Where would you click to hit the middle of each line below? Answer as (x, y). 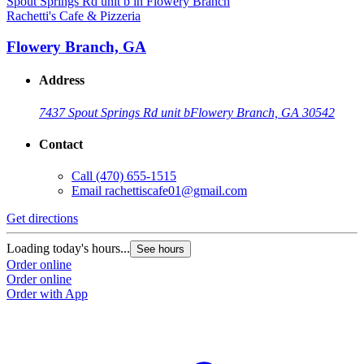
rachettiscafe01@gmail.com (176, 191)
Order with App (47, 294)
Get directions (42, 219)
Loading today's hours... (68, 249)
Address (62, 80)
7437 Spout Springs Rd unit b (115, 112)
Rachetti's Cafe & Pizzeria (74, 15)
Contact (61, 145)
